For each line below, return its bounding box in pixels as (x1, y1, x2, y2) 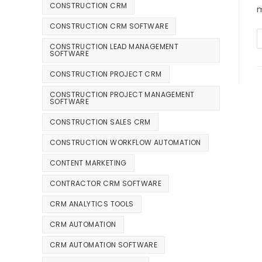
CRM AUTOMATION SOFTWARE (50, 240, 158, 250)
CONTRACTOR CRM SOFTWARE (50, 178, 162, 189)
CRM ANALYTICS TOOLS (50, 199, 134, 209)
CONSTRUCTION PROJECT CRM (50, 69, 162, 80)
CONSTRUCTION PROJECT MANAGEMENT (50, 89, 195, 100)
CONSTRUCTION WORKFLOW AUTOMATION (50, 137, 201, 148)
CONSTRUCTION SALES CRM (50, 117, 151, 127)
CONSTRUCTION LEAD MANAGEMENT (50, 42, 179, 52)
